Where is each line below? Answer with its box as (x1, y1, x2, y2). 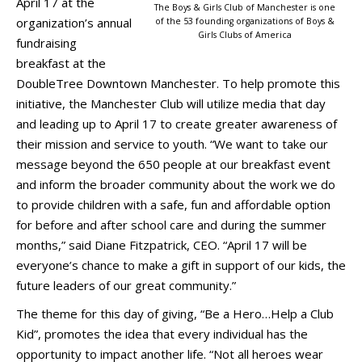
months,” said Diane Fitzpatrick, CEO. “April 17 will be (16, 237, 307, 253)
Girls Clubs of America (198, 28, 292, 40)
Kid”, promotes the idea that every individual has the (16, 326, 308, 342)
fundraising (16, 35, 77, 51)
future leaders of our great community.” (16, 277, 236, 293)
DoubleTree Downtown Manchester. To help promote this (16, 75, 340, 91)
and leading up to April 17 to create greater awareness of (16, 116, 337, 132)
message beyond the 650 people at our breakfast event (16, 156, 330, 172)
